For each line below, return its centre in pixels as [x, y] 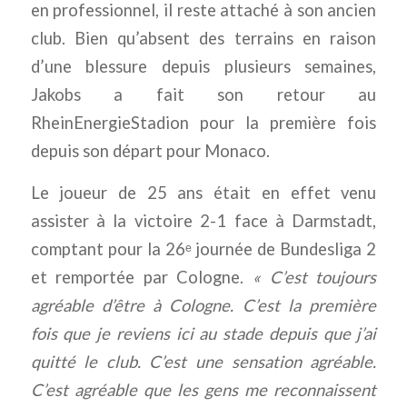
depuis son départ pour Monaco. [150, 150]
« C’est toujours [315, 278]
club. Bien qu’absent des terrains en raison [203, 38]
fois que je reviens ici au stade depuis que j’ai [203, 334]
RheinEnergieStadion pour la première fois [203, 122]
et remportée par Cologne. [142, 278]
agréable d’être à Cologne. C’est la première [203, 306]
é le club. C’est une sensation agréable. [221, 362]
